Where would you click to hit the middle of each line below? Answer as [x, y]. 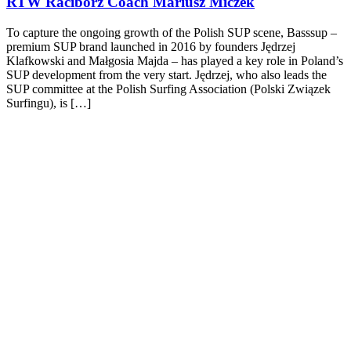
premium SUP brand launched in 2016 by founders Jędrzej [151, 46]
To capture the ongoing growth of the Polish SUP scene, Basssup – [172, 32]
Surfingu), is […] [49, 103]
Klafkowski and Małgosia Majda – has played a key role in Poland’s [175, 60]
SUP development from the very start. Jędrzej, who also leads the [166, 74]
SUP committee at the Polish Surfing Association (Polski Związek [168, 89]
